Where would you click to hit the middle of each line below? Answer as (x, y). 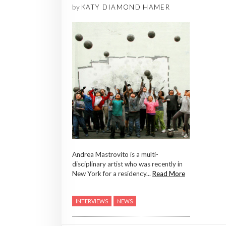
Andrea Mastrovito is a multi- (115, 155)
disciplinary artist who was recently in (127, 164)
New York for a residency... (112, 174)
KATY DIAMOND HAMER (126, 7)
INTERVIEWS (92, 201)
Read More (169, 174)
